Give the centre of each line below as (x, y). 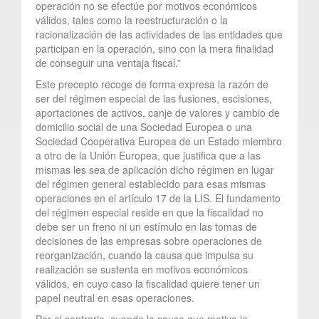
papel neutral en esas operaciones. (115, 297)
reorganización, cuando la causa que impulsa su (145, 255)
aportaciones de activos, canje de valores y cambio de (158, 112)
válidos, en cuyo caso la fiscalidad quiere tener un (148, 283)
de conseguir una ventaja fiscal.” (108, 62)
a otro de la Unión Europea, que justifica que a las (148, 155)
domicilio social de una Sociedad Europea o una (144, 126)
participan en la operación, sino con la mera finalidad (155, 48)
